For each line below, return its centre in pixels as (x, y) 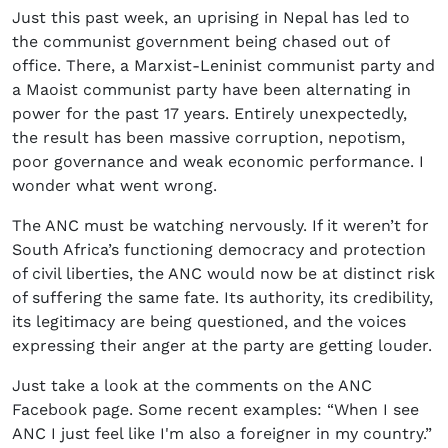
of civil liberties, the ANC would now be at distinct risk (223, 274)
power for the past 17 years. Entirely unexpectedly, (209, 114)
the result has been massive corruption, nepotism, (208, 138)
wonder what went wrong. (114, 186)
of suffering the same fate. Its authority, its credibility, (222, 298)
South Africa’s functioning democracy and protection (219, 250)
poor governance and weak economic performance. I (218, 162)
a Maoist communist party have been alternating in (211, 90)
